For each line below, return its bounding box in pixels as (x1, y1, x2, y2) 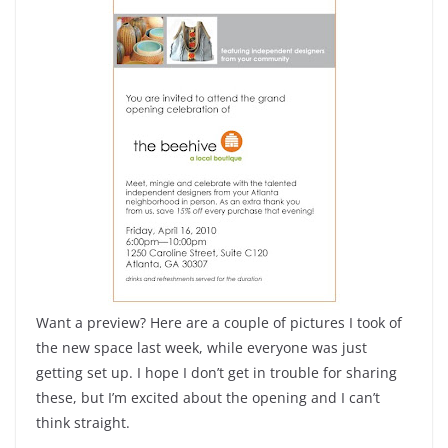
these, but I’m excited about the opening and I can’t (36, 387, 380, 407)
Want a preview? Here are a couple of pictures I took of (36, 312, 402, 332)
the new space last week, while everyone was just (36, 337, 367, 357)
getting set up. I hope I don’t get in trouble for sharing (36, 362, 397, 382)
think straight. (36, 412, 130, 432)
